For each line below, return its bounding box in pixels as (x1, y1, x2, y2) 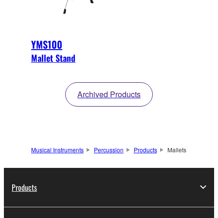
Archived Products (77, 88, 141, 100)
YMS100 (31, 36, 62, 52)
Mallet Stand (31, 51, 75, 64)
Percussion (93, 145, 124, 154)
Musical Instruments (31, 145, 84, 154)
